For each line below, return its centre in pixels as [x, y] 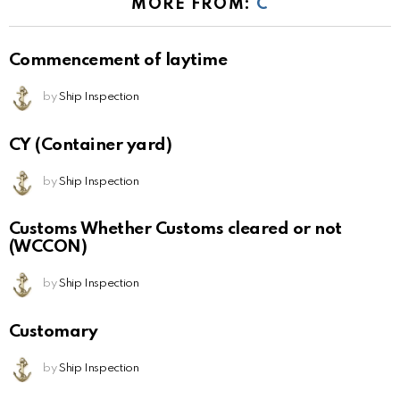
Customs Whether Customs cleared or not [175, 229]
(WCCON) [48, 247]
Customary [54, 332]
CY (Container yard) [91, 145]
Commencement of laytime [118, 60]
